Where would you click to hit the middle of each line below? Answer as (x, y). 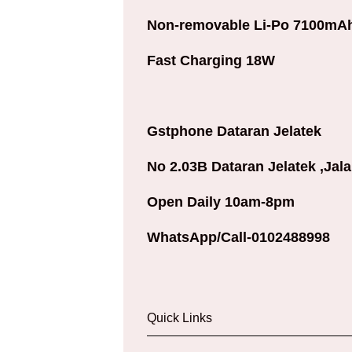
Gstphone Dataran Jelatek (234, 131)
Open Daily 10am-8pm (221, 202)
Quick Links (180, 317)
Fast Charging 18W (211, 60)
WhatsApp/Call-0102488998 (238, 237)
